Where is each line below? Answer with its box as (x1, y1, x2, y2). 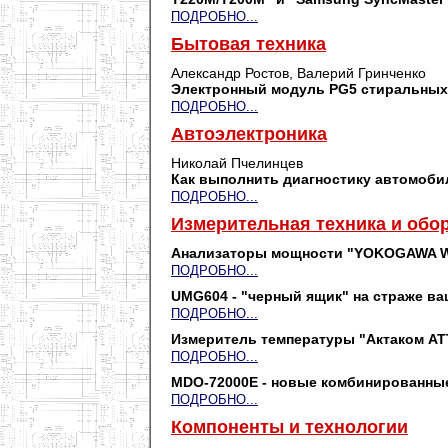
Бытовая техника (171, 34, 326, 54)
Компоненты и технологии (171, 417, 408, 437)
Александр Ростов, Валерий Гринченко (171, 65, 426, 81)
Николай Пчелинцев (171, 155, 303, 171)
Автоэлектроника (171, 124, 327, 144)
